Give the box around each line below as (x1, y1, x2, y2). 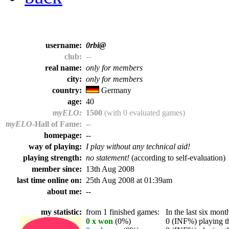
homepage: (44, 131, 84, 140)
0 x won (86, 217, 113, 225)
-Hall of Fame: (32, 120, 82, 128)
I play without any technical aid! (86, 142, 190, 151)
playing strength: (23, 153, 84, 162)
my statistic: (41, 208, 84, 216)
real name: (45, 63, 84, 72)
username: (45, 41, 84, 50)
